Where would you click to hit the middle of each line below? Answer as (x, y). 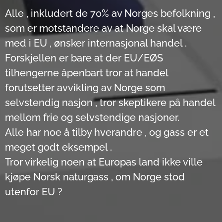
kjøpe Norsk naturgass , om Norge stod (95, 177)
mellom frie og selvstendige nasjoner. (92, 117)
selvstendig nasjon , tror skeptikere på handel (110, 103)
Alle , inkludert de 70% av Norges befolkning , (110, 13)
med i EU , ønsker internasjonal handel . (96, 43)
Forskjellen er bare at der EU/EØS (84, 58)
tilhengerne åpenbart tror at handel (86, 73)
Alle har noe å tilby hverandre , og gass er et (107, 132)
